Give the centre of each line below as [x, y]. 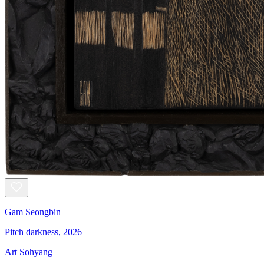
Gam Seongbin [33, 212]
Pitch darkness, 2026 [43, 232]
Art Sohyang [29, 252]
